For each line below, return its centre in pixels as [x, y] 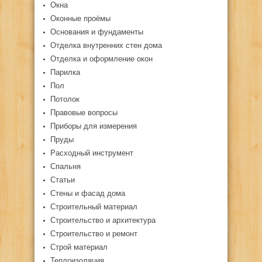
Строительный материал [94, 207]
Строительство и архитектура [103, 220]
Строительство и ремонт [94, 234]
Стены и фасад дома [88, 193]
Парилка [65, 72]
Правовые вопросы [84, 113]
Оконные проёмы [80, 18]
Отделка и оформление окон [101, 59]
